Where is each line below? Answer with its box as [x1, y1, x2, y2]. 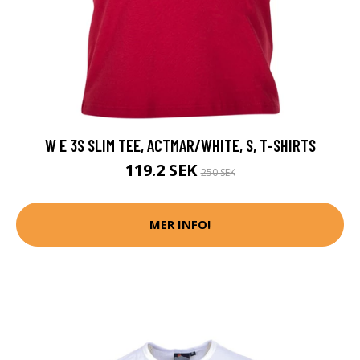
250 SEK [200, 165, 235, 179]
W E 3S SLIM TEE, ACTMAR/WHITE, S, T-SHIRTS [44, 134, 316, 155]
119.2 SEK [125, 158, 201, 181]
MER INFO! [149, 216, 211, 233]
